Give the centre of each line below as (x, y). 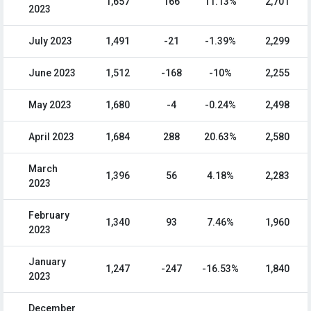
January (47, 262)
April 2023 (51, 137)
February (49, 216)
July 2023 (50, 41)
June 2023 (52, 73)
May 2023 (50, 105)
